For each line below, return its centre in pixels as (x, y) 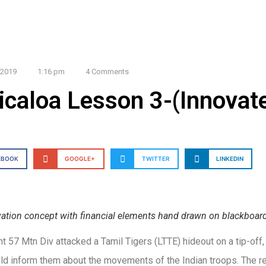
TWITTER (156, 159)
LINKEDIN (229, 159)
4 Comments (107, 72)
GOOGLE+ (80, 159)
